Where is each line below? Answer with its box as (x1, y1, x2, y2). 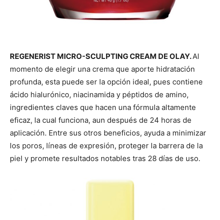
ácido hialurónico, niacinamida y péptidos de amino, (10, 89, 189, 99)
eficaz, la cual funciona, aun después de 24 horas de (10, 115, 192, 125)
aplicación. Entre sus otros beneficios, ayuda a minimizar (10, 128, 206, 137)
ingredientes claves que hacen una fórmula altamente (10, 102, 196, 112)
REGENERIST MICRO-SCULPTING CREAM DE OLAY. (10, 51, 192, 61)
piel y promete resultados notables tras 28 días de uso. (10, 153, 200, 163)
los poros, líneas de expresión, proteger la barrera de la (10, 140, 203, 150)
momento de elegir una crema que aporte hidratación (10, 64, 195, 74)
